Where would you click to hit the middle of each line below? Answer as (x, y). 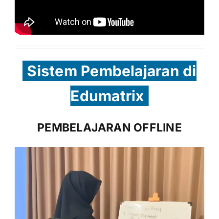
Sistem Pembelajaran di (112, 71)
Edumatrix (107, 96)
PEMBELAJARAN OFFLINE (109, 127)
